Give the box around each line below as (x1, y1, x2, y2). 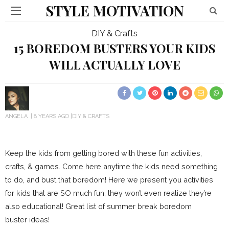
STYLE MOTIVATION (45, 1, 184, 20)
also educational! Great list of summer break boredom (5, 202, 192, 211)
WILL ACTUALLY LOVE (49, 57, 180, 73)
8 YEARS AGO (34, 113, 69, 120)
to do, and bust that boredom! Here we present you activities (5, 175, 213, 184)
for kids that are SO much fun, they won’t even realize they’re (5, 189, 212, 197)
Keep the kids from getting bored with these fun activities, (5, 149, 202, 157)
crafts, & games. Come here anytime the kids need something (5, 162, 218, 171)
